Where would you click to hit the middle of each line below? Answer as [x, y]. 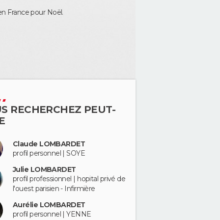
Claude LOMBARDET [49, 144]
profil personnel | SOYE [49, 153]
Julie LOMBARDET [44, 169]
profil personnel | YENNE [52, 214]
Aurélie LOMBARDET [49, 205]
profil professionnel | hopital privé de [69, 179]
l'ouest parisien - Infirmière [54, 188]
